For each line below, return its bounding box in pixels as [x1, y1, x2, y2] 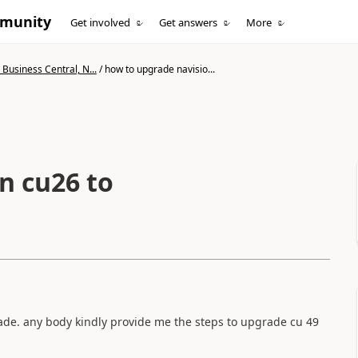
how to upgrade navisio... [104, 62, 215, 76]
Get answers [159, 15, 218, 30]
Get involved [70, 15, 131, 30]
